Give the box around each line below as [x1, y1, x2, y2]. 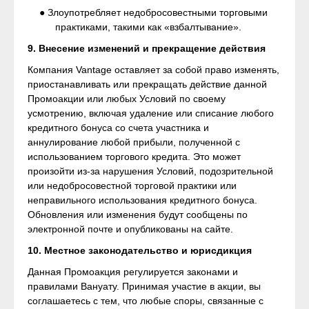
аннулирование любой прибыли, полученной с [28, 137, 240, 148]
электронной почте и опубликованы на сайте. [28, 223, 233, 235]
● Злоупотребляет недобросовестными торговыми [39, 7, 268, 18]
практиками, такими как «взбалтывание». [55, 21, 241, 32]
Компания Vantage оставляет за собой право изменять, [28, 64, 279, 75]
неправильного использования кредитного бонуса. [28, 195, 257, 206]
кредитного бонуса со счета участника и [28, 122, 209, 133]
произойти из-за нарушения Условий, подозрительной [28, 166, 273, 177]
